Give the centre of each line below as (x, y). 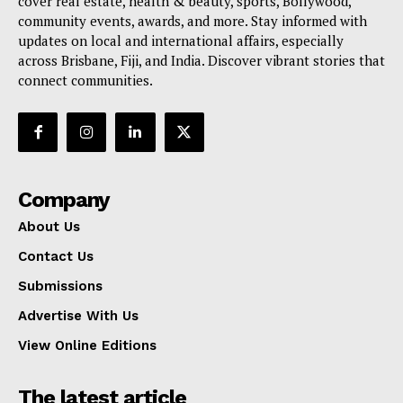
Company (64, 199)
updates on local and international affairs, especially (181, 41)
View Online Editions (87, 345)
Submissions (60, 286)
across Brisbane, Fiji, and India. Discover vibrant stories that (201, 61)
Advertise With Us (78, 315)
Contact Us (56, 256)
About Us (49, 226)
